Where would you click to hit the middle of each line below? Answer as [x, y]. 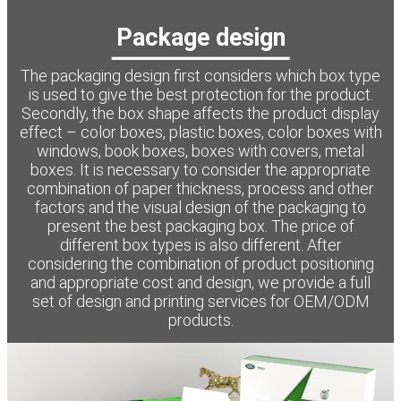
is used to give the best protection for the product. [200, 95]
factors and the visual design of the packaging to [200, 208]
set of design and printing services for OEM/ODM [200, 302]
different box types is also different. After [200, 245]
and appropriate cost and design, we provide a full [200, 283]
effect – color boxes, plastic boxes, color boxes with [200, 132]
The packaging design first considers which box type [200, 76]
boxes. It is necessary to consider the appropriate [200, 170]
